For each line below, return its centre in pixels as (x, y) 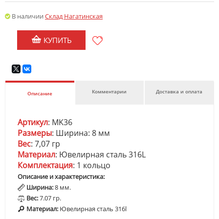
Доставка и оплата (179, 91)
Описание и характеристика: (61, 176)
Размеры (35, 133)
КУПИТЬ (56, 40)
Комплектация (45, 165)
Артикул (33, 122)
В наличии (28, 16)
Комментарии (109, 91)
